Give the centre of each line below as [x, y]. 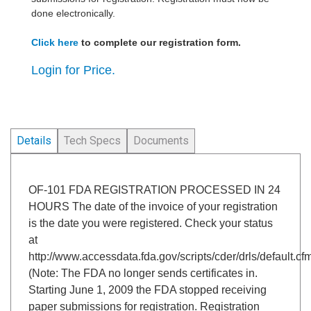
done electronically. [73, 13]
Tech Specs [92, 141]
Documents [161, 141]
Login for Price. [73, 70]
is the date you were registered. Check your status [151, 223]
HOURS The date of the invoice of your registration [153, 207]
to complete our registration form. [160, 42]
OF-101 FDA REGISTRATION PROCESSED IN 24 [154, 190]
